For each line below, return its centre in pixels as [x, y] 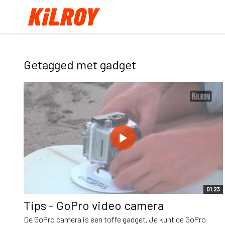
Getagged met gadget [80, 65]
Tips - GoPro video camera [94, 205]
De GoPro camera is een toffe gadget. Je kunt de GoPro [115, 219]
